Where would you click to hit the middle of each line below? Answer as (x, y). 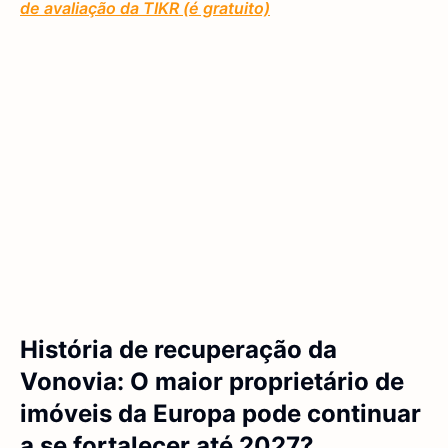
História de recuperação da (178, 350)
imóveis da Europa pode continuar (220, 414)
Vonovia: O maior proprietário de (212, 382)
